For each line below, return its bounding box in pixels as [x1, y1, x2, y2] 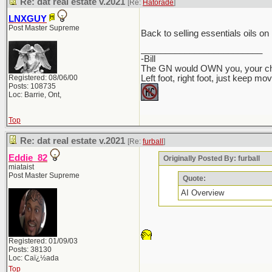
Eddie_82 [8, 153, 47, 163]
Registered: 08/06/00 [8, 73, 78, 82]
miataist [8, 163, 34, 171]
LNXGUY [8, 14, 47, 24]
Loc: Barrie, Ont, [8, 90, 61, 99]
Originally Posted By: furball [161, 154, 260, 163]
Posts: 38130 [8, 245, 52, 254]
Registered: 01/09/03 [8, 237, 78, 245]
